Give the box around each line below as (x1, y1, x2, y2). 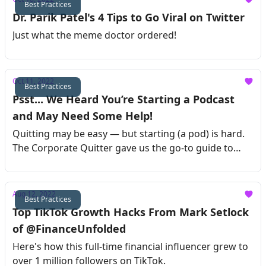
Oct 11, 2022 (12, 76, 54, 86)
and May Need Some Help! (12, 109, 153, 123)
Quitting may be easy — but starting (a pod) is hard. (12, 127, 245, 140)
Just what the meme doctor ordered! (12, 28, 176, 42)
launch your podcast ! (12, 156, 109, 169)
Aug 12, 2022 (12, 189, 56, 199)
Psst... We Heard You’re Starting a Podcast (12, 92, 235, 106)
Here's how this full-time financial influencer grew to (12, 240, 248, 253)
